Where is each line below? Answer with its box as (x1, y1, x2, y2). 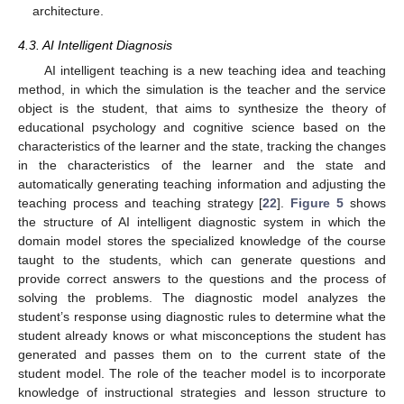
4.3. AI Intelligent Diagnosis (18, 37, 172, 52)
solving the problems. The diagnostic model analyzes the (18, 289, 386, 305)
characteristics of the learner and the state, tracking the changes (18, 138, 386, 153)
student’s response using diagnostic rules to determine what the (18, 308, 386, 324)
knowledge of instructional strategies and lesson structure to (18, 384, 386, 399)
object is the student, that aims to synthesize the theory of (18, 100, 386, 115)
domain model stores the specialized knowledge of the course (18, 233, 386, 248)
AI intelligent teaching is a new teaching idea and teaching (43, 62, 386, 78)
